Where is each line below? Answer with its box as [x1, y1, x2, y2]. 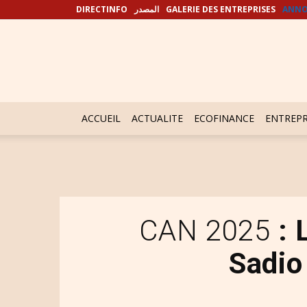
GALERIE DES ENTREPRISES [166, 3, 275, 15]
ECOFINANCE [194, 112, 254, 125]
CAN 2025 [139, 214, 278, 247]
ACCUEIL [82, 112, 121, 125]
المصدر [134, 3, 159, 15]
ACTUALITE [132, 112, 183, 125]
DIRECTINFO [76, 3, 127, 15]
